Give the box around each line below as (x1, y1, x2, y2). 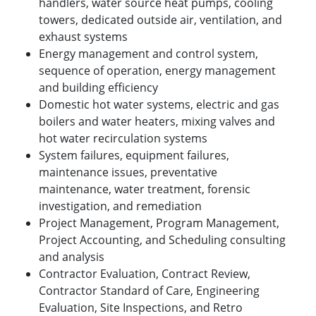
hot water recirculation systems (39, 130, 207, 147)
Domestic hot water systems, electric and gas (39, 97, 279, 113)
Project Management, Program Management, (39, 215, 279, 231)
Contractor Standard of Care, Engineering (39, 283, 260, 299)
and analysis (39, 249, 104, 265)
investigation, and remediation (39, 198, 202, 214)
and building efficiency (39, 80, 158, 96)
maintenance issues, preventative (39, 164, 217, 181)
